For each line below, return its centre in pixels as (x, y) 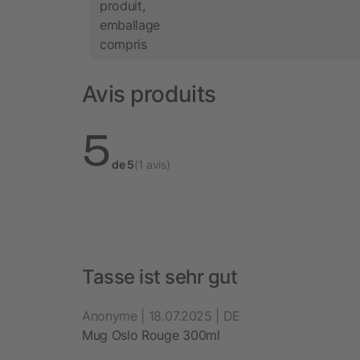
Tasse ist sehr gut (160, 276)
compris (123, 45)
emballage (130, 25)
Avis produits (149, 94)
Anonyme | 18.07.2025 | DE (161, 315)
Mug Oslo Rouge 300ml (151, 335)
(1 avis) (152, 164)
